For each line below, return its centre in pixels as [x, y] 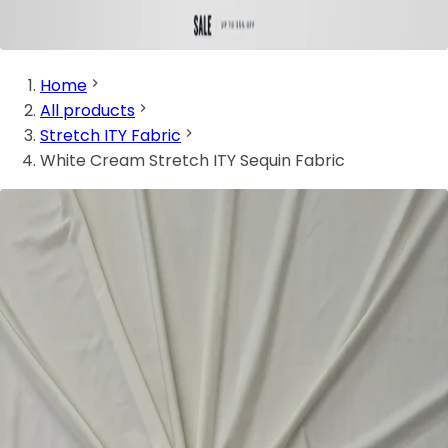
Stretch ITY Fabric [110, 136]
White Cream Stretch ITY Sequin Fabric [192, 161]
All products [87, 111]
